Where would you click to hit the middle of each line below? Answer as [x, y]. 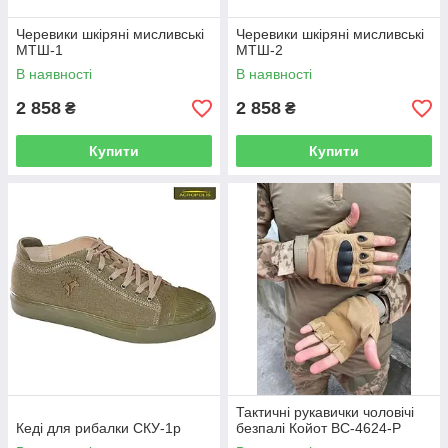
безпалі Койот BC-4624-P [318, 428]
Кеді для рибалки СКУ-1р [98, 428]
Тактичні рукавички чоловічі [325, 412]
